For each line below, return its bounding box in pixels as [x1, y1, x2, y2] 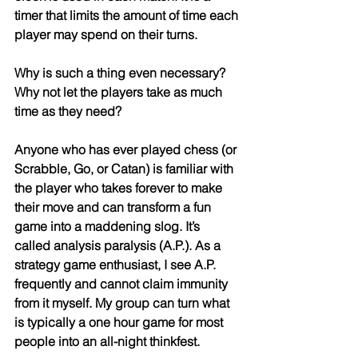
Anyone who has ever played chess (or [14, 141, 240, 157]
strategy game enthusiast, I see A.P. [14, 256, 219, 272]
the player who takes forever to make [14, 179, 225, 196]
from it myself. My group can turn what [14, 294, 233, 311]
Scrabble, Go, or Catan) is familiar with [14, 160, 237, 177]
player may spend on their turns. [14, 26, 201, 42]
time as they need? [14, 102, 121, 119]
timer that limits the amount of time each [14, 6, 241, 23]
